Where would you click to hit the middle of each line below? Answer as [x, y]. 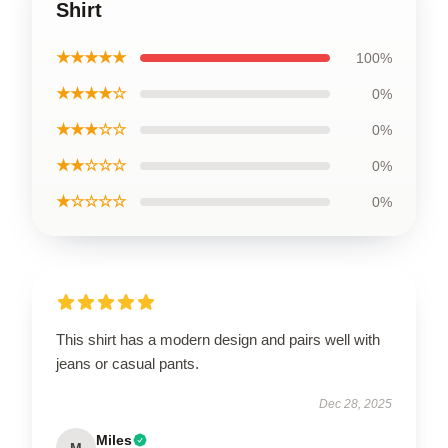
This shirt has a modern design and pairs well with [218, 339]
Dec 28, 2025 [355, 403]
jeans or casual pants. [127, 363]
